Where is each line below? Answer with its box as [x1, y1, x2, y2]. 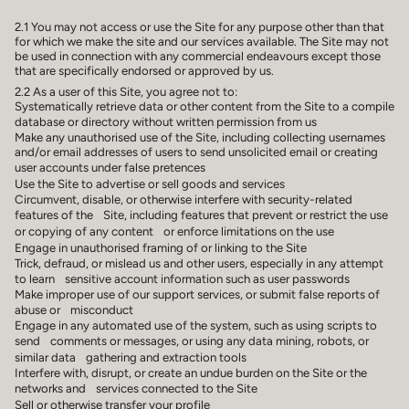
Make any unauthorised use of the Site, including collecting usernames [15, 129, 385, 144]
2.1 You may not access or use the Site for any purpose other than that [15, 19, 384, 35]
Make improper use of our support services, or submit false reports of [15, 286, 380, 301]
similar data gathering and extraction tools [15, 349, 257, 364]
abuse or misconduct [15, 301, 143, 317]
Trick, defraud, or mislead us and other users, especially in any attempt [15, 255, 383, 270]
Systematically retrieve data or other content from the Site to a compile [15, 98, 394, 113]
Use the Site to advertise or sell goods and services [15, 175, 295, 191]
